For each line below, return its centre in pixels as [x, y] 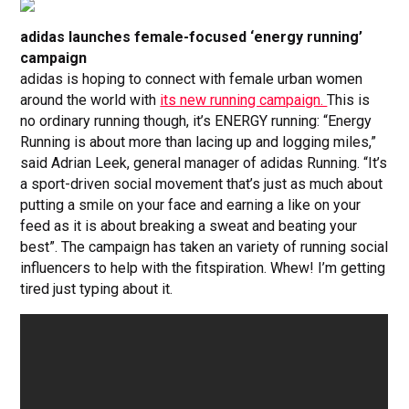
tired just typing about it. [97, 289]
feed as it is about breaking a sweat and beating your [189, 226]
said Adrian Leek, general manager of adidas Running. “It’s [204, 163]
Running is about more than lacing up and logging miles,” [199, 142]
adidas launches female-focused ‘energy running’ [192, 37]
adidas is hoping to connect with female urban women [192, 79]
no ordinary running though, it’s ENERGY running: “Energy [196, 121]
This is [349, 100]
